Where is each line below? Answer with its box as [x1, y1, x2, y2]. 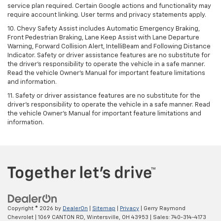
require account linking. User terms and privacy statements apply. [7, 12, 206, 19]
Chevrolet [7, 214, 34, 220]
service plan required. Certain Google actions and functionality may [7, 3, 211, 10]
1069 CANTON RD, [37, 214, 85, 220]
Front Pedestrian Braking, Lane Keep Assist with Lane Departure [7, 35, 199, 41]
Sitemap [92, 205, 115, 211]
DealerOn [63, 205, 88, 211]
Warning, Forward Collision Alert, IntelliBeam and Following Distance [7, 43, 211, 50]
